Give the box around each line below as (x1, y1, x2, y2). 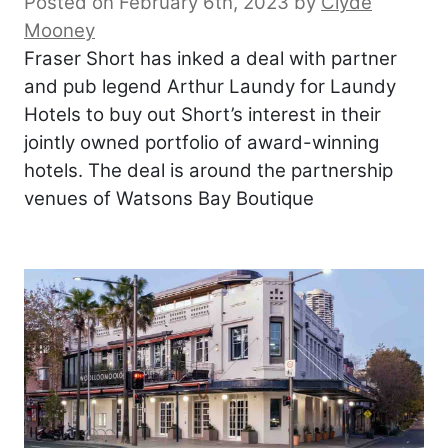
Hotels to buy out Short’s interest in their (24, 102, 381, 126)
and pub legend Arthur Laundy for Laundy (24, 74, 396, 98)
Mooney (24, 18, 95, 42)
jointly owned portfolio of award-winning (24, 130, 379, 154)
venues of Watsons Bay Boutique (24, 186, 314, 210)
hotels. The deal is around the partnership (24, 158, 393, 182)
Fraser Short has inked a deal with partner (24, 46, 397, 70)
